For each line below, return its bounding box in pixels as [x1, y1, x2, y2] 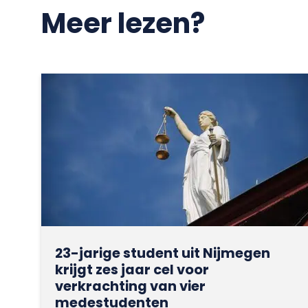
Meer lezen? [41, 3, 206, 43]
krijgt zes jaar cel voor [55, 259, 210, 279]
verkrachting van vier [55, 276, 206, 296]
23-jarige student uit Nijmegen [55, 243, 271, 263]
